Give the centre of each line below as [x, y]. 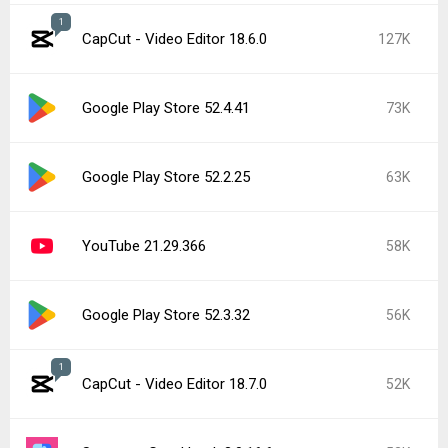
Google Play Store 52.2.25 [166, 177]
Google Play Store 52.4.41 [166, 108]
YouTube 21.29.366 [144, 246]
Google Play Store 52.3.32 [166, 315]
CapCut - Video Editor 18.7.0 [174, 384]
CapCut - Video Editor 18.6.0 [174, 39]
